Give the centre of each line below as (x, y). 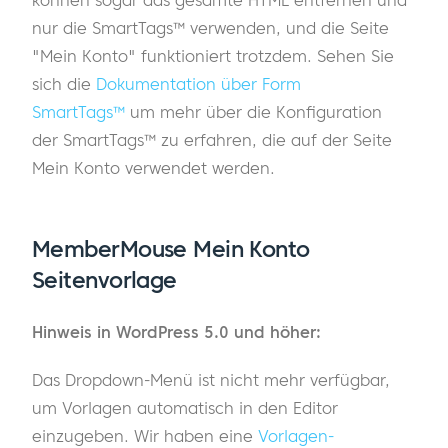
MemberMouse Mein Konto (171, 248)
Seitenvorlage (104, 279)
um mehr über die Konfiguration (253, 111)
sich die (64, 83)
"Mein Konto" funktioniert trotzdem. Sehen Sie (213, 55)
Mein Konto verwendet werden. (153, 167)
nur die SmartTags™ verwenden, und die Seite (210, 27)
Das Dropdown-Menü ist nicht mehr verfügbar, (211, 380)
